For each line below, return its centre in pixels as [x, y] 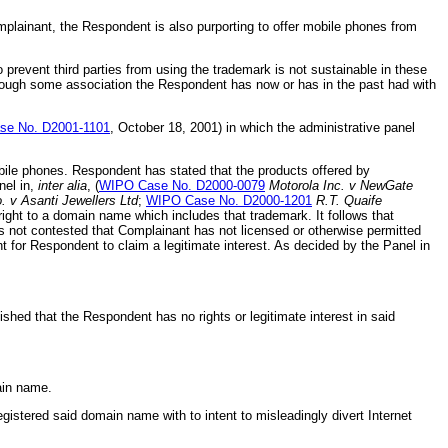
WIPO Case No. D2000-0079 [182, 185]
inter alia [62, 185]
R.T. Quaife [347, 200]
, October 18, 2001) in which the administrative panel [262, 127]
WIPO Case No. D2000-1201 [229, 200]
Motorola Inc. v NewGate [341, 185]
